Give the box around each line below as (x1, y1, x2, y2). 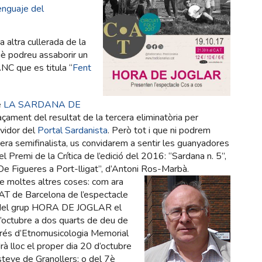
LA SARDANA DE (4, 98, 81, 112)
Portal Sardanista (37, 124, 108, 137)
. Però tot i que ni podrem (108, 124, 211, 137)
